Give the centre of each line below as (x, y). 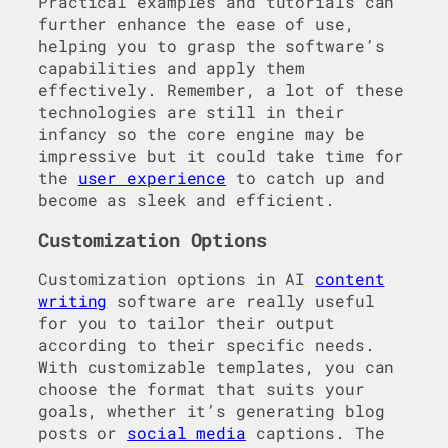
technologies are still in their (191, 112)
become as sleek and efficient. (186, 200)
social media (186, 433)
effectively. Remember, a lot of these (221, 90)
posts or (83, 433)
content (350, 279)
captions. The (315, 433)
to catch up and (305, 178)
